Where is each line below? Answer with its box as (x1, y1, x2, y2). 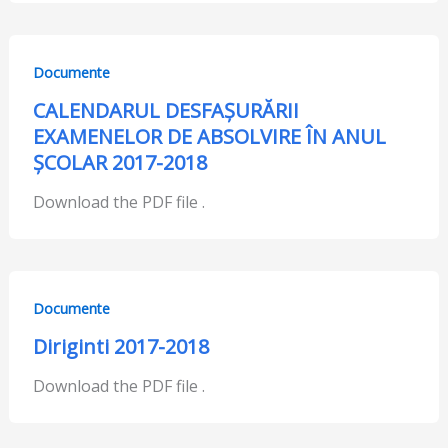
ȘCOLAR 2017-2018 (32, 149, 207, 177)
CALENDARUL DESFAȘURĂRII (32, 97, 299, 125)
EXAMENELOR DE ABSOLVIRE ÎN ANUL (32, 123, 386, 151)
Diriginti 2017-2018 (32, 332, 209, 360)
